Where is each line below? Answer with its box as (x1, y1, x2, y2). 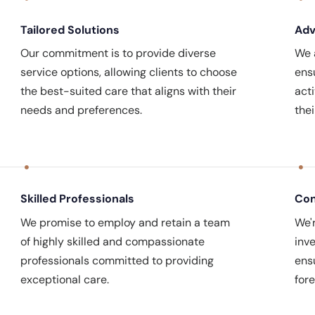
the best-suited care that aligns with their (20, 84, 236, 99)
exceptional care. (20, 271, 109, 287)
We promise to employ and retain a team (20, 214, 230, 230)
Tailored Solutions (20, 22, 120, 38)
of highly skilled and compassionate (20, 233, 205, 249)
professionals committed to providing (20, 252, 214, 268)
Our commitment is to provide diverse (20, 46, 216, 61)
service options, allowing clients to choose (20, 65, 237, 80)
